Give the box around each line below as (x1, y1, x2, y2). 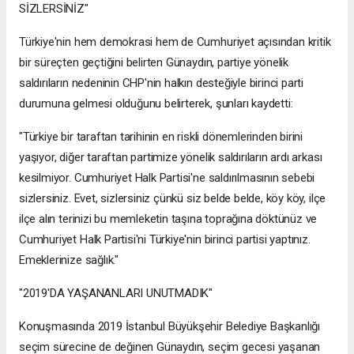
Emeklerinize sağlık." (19, 253, 119, 268)
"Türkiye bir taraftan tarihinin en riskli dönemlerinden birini (19, 130, 303, 145)
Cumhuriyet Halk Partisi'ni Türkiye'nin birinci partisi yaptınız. (19, 232, 311, 247)
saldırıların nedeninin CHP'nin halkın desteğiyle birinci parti (19, 76, 304, 91)
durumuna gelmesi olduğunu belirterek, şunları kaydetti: (19, 96, 293, 111)
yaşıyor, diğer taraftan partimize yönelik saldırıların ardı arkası (19, 150, 322, 165)
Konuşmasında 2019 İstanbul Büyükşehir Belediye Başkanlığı (19, 319, 321, 334)
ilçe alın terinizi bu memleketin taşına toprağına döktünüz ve (19, 212, 318, 227)
